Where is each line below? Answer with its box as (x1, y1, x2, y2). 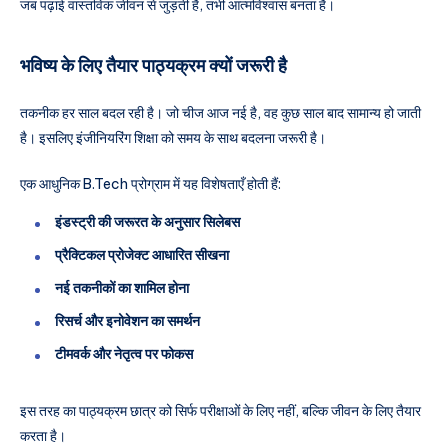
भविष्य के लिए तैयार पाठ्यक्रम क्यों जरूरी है (20, 53, 287, 77)
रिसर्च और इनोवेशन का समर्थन (55, 311, 200, 330)
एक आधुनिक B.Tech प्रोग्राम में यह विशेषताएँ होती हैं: (20, 174, 281, 193)
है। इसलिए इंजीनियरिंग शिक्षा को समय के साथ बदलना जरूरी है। (20, 129, 326, 148)
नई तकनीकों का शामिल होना (55, 278, 189, 297)
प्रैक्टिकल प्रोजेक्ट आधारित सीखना (55, 245, 229, 264)
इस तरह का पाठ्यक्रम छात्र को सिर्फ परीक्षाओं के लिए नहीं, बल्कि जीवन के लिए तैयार (20, 401, 421, 420)
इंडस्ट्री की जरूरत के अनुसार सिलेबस (55, 212, 240, 231)
